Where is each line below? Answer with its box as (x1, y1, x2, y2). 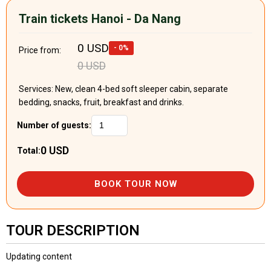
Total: (17, 145, 41, 155)
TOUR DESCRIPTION (6, 221, 140, 239)
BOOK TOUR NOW (94, 178, 177, 189)
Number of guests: (17, 120, 91, 131)
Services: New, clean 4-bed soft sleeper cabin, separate (19, 83, 228, 94)
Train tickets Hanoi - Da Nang (19, 11, 181, 26)
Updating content (6, 251, 72, 261)
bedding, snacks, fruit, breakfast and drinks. (19, 97, 184, 107)
